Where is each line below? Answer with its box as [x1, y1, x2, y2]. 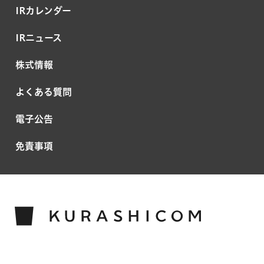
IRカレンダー [15, 6, 71, 16]
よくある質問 [15, 87, 72, 97]
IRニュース [15, 33, 62, 43]
